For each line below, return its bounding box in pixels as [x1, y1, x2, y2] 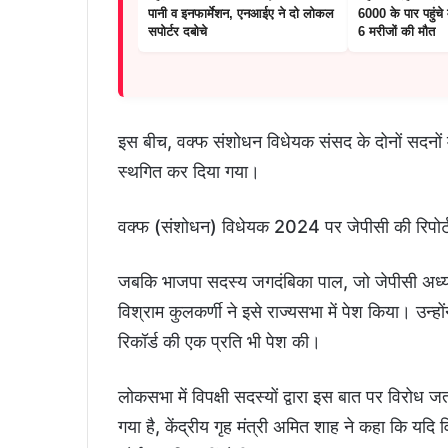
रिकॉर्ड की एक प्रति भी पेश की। [118, 331, 321, 353]
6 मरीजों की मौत [358, 24, 435, 40]
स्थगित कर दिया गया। [118, 161, 260, 183]
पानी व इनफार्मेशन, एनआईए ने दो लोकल [148, 6, 334, 22]
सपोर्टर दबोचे [148, 24, 207, 40]
